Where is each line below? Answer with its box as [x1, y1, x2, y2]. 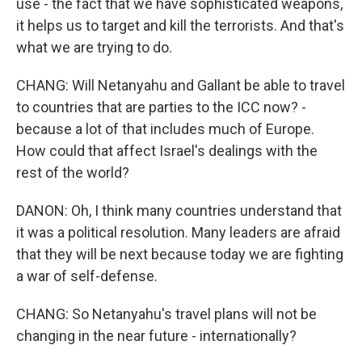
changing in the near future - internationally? [16, 327, 297, 344]
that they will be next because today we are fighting [16, 246, 343, 263]
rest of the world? [16, 164, 129, 181]
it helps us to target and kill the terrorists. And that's [16, 17, 344, 34]
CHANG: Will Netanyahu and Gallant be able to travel [16, 77, 345, 94]
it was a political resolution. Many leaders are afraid [16, 224, 340, 241]
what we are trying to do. [16, 39, 172, 56]
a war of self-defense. [16, 267, 158, 284]
